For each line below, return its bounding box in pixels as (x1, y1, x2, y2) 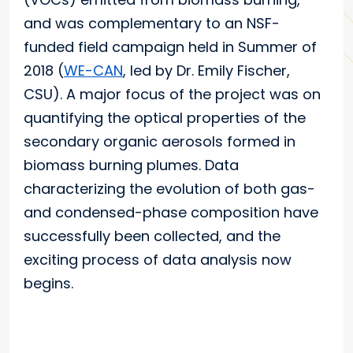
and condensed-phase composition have (24, 203, 318, 222)
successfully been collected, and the (24, 226, 281, 246)
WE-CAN (64, 61, 123, 80)
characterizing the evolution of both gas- (24, 179, 315, 199)
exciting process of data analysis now (24, 250, 292, 269)
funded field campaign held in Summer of (24, 37, 317, 57)
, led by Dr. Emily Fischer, (123, 61, 290, 80)
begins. (24, 273, 73, 293)
